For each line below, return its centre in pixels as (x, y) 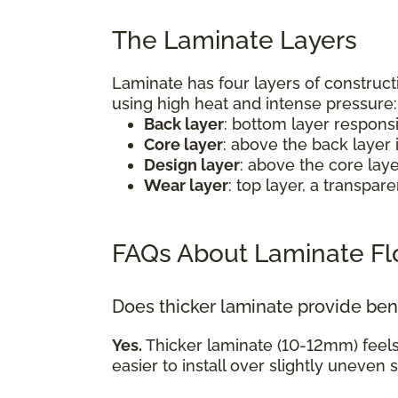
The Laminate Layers (241, 40)
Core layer (183, 144)
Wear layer (186, 185)
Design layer (192, 164)
